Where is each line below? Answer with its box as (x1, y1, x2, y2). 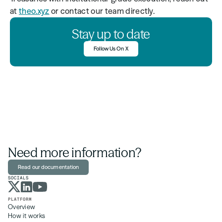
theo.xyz (18, 6, 50, 16)
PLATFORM (8, 196, 32, 202)
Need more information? (8, 145, 141, 161)
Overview (8, 203, 36, 211)
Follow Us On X (94, 45, 128, 52)
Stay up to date (71, 26, 151, 42)
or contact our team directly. (49, 6, 155, 16)
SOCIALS (8, 175, 29, 181)
